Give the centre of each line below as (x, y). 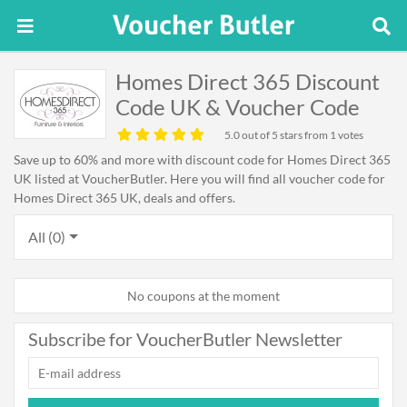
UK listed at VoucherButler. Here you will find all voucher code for (199, 179)
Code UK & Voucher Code (238, 107)
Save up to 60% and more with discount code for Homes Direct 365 (202, 159)
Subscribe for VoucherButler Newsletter (185, 339)
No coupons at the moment (203, 296)
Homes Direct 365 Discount (248, 81)
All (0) (47, 237)
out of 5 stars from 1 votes (302, 135)
